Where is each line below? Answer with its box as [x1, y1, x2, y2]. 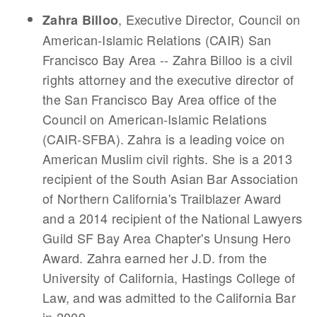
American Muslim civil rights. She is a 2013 [42, 149, 292, 168]
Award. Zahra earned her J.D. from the [42, 248, 267, 267]
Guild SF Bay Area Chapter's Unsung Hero [42, 229, 291, 247]
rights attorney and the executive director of [42, 70, 294, 88]
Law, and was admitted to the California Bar [42, 288, 296, 306]
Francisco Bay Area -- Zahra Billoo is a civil [42, 50, 293, 69]
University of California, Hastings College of [42, 268, 296, 287]
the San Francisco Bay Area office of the [42, 90, 277, 108]
